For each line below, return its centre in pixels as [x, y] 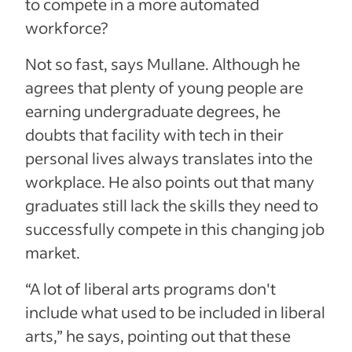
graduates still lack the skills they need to [172, 205]
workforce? [66, 28]
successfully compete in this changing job [175, 229]
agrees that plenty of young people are [164, 88]
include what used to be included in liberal [175, 312]
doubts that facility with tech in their [154, 135]
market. [53, 253]
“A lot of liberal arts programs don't [150, 289]
